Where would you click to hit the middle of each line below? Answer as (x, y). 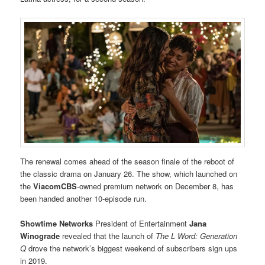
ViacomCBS (55, 186)
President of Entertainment (143, 224)
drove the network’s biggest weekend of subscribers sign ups (132, 248)
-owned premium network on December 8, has (156, 186)
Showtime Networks (58, 224)
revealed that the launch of (108, 236)
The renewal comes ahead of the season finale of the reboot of (127, 161)
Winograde (40, 236)
